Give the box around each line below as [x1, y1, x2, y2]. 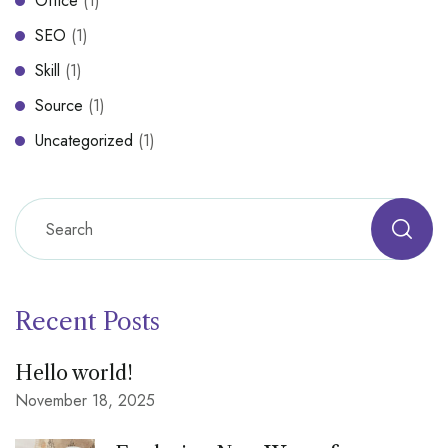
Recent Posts [15, 307, 160, 337]
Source [35, 94, 83, 118]
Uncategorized [35, 129, 133, 153]
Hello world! [15, 361, 133, 386]
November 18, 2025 [15, 389, 155, 413]
